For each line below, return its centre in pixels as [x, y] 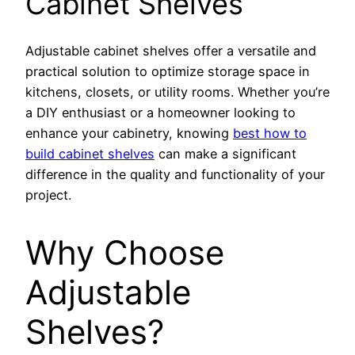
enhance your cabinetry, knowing [129, 134]
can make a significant [225, 154]
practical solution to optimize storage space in [168, 72]
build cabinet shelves [90, 154]
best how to [270, 134]
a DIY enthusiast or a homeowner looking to [160, 113]
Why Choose [125, 253]
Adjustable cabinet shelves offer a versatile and [171, 51]
